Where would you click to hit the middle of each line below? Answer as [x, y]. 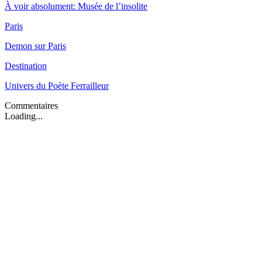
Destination [26, 66]
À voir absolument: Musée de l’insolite [76, 6]
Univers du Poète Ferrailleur [57, 86]
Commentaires [31, 106]
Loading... [24, 116]
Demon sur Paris [35, 46]
